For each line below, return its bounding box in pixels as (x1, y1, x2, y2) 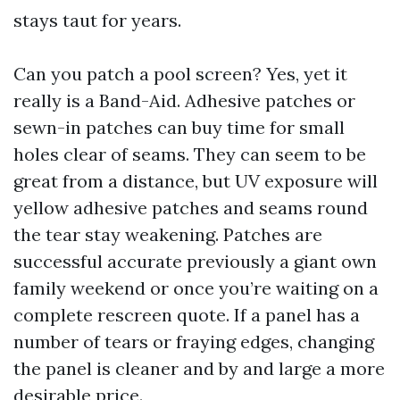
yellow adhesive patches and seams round (13, 196, 368, 219)
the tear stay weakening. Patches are (13, 223, 322, 246)
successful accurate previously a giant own (13, 250, 377, 272)
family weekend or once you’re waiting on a (13, 277, 379, 299)
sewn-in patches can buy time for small (13, 116, 345, 138)
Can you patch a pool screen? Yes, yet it (13, 62, 347, 85)
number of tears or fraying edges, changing (13, 330, 374, 353)
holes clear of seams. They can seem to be (13, 143, 366, 165)
